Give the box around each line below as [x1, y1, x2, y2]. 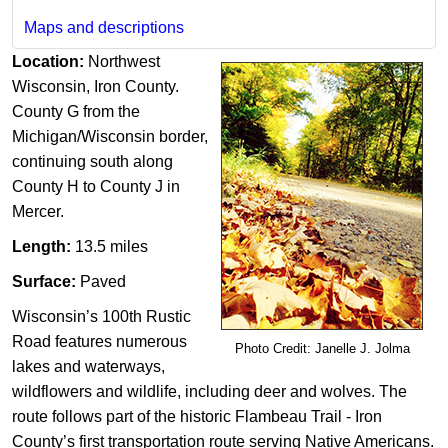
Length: [12, 238, 71, 256]
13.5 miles [71, 238, 148, 256]
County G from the [12, 103, 140, 121]
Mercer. [12, 203, 68, 221]
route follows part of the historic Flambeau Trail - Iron [12, 408, 382, 426]
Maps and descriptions [23, 19, 184, 37]
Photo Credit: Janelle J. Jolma [234, 341, 410, 357]
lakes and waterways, [12, 358, 165, 376]
